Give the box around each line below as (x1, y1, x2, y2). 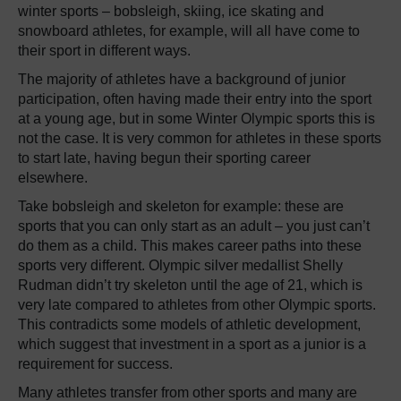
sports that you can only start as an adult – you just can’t (18, 218, 370, 235)
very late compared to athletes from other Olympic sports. (18, 297, 376, 313)
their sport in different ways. (18, 43, 191, 59)
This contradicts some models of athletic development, (18, 317, 361, 333)
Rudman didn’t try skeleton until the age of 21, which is (18, 277, 363, 294)
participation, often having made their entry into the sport (18, 91, 371, 107)
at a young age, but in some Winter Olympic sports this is (18, 111, 375, 127)
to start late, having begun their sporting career (18, 150, 311, 166)
